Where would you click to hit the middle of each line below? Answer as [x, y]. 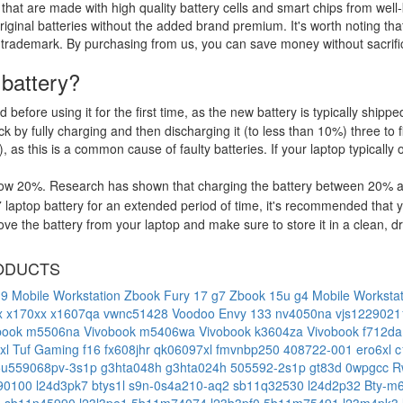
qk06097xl [185, 349]
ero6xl [376, 349]
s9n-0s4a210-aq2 [181, 385]
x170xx [28, 313]
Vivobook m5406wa [141, 331]
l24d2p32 [336, 385]
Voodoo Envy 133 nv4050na [254, 313]
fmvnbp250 [250, 349]
